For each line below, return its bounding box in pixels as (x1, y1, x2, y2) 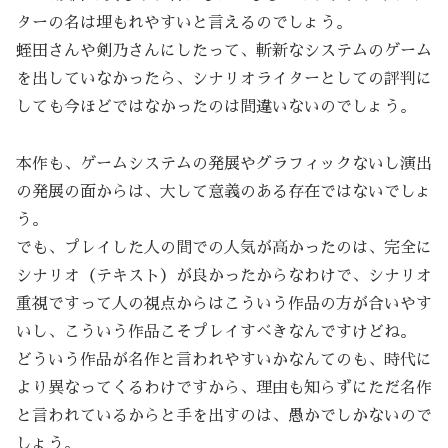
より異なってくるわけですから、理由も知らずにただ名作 (16, 379, 432, 396)
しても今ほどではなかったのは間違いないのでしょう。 (16, 98, 416, 115)
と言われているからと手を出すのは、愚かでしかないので (16, 407, 432, 424)
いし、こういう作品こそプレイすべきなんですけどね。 (16, 323, 416, 340)
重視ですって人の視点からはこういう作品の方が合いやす (16, 295, 432, 312)
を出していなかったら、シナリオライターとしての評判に (16, 70, 432, 87)
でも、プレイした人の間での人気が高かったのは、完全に (16, 239, 432, 256)
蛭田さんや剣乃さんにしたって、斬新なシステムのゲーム (16, 42, 432, 59)
